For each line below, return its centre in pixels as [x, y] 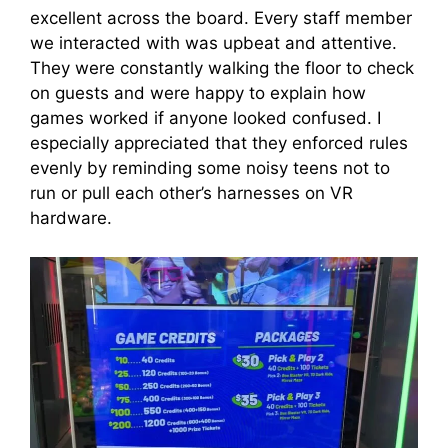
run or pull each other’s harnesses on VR [191, 193]
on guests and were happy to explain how [198, 93]
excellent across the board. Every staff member [221, 18]
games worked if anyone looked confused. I [205, 118]
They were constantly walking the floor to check [222, 68]
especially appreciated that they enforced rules [219, 143]
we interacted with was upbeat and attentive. [213, 43]
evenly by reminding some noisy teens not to [210, 168]
